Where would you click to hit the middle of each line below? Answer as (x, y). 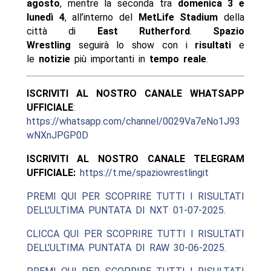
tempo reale (178, 59)
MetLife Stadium (178, 18)
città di (62, 31)
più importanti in (109, 59)
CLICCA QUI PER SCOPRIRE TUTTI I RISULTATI (135, 234)
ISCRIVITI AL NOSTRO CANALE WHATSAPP (135, 94)
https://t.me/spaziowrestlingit (144, 173)
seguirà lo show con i (133, 45)
